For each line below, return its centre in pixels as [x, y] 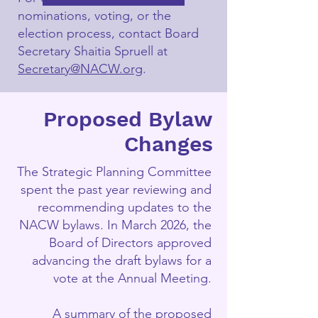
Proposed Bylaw [128, 119]
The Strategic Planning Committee [114, 172]
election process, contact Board [108, 33]
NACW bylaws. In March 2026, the [115, 225]
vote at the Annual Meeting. [132, 278]
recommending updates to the [125, 207]
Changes [169, 144]
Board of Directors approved [130, 243]
